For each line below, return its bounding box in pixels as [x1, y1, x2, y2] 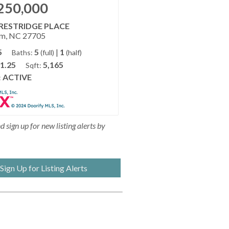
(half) [65, 48, 82, 57]
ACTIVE [2, 72, 32, 82]
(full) [40, 48, 54, 57]
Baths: [11, 48, 33, 57]
